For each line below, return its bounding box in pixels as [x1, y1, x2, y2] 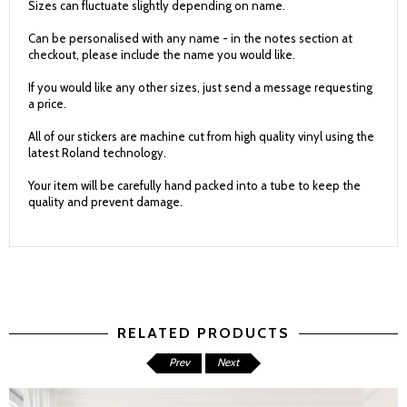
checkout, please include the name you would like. [28, 47, 295, 62]
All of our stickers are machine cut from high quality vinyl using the [28, 129, 374, 144]
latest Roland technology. [28, 145, 166, 160]
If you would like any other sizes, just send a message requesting [28, 80, 372, 94]
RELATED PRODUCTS [117, 324, 290, 342]
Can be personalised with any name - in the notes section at [28, 31, 352, 45]
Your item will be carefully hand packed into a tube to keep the [28, 178, 361, 193]
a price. [28, 96, 66, 111]
